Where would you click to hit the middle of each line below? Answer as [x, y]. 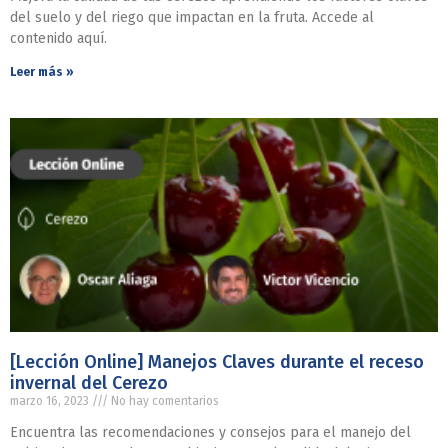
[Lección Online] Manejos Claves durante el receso [217, 362]
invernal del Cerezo [89, 383]
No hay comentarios [163, 401]
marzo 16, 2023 [51, 401]
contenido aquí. [58, 38]
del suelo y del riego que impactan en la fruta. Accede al [192, 17]
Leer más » [42, 72]
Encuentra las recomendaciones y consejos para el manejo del [210, 432]
